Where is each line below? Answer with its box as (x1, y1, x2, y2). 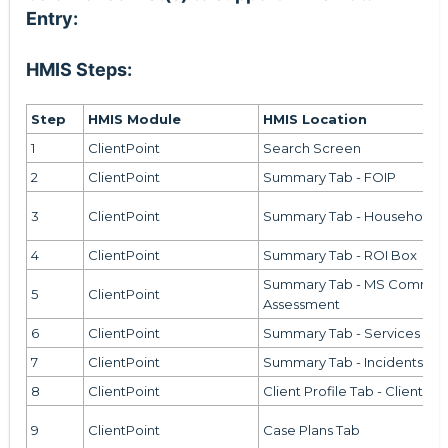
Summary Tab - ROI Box (262, 247, 417, 264)
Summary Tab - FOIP (262, 169, 396, 186)
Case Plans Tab (262, 422, 360, 439)
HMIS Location (262, 111, 367, 128)
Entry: (25, 8, 78, 30)
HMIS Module (87, 111, 181, 128)
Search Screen (262, 140, 361, 157)
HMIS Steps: (25, 59, 132, 81)
